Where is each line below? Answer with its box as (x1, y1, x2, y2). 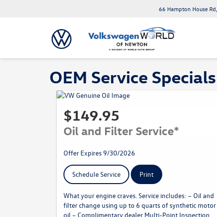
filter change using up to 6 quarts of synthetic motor (63, 201, 216, 210)
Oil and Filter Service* (63, 123, 179, 138)
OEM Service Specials (49, 65, 216, 87)
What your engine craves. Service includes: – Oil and (63, 191, 214, 200)
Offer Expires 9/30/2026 (63, 148, 135, 157)
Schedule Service (72, 170, 121, 179)
